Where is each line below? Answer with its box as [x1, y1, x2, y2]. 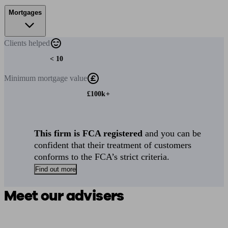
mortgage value [38, 74, 87, 82]
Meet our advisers [4, 186, 124, 206]
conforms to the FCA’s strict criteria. [34, 152, 170, 162]
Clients [4, 39, 28, 47]
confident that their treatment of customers [34, 140, 192, 150]
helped [28, 39, 50, 47]
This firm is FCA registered [34, 128, 143, 138]
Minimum [4, 74, 38, 82]
